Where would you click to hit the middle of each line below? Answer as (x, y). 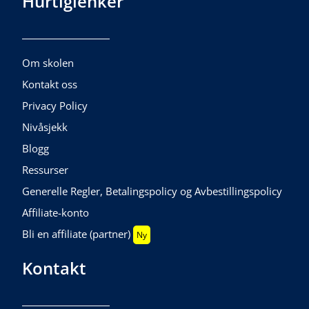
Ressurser (46, 169)
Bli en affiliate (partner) (78, 233)
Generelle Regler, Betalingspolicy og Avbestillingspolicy (152, 191)
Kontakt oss (50, 84)
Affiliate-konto (56, 212)
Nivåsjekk (45, 127)
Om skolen (48, 62)
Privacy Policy (55, 105)
